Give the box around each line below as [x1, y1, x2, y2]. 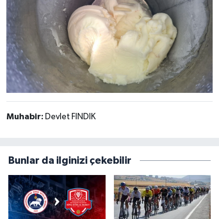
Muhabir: [6, 112, 45, 121]
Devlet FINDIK [44, 112, 96, 121]
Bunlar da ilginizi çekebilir [8, 155, 131, 166]
